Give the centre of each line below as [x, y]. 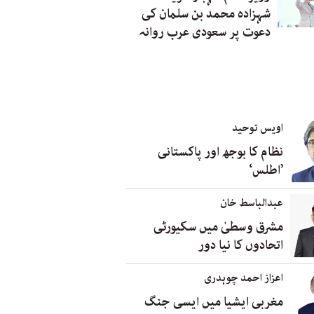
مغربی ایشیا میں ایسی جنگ [214, 302]
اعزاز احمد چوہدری [244, 278]
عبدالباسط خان [252, 203]
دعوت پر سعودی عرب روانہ [205, 32]
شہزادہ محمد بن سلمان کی [206, 14]
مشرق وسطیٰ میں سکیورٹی [218, 227]
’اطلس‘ [266, 170]
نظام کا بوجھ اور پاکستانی [220, 152]
